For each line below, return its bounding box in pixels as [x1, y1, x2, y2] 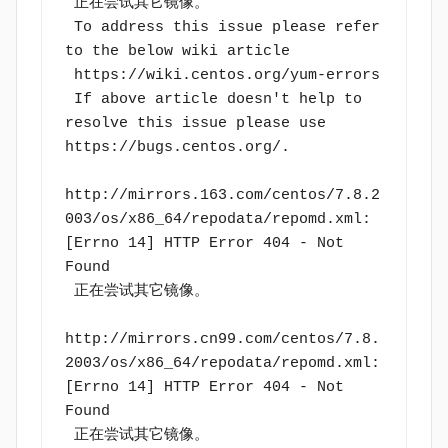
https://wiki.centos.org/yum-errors [73, 66, 380, 84]
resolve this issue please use [64, 114, 326, 132]
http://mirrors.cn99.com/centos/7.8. [64, 330, 380, 348]
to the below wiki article [64, 42, 299, 60]
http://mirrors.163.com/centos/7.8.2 [64, 186, 380, 204]
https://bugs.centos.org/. [64, 138, 290, 156]
